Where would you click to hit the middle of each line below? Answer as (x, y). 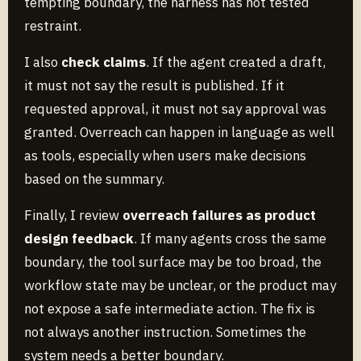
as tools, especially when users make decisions (165, 155)
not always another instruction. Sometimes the (165, 332)
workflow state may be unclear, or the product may (180, 285)
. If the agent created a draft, (236, 62)
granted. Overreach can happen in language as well (179, 132)
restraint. (53, 25)
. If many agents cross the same (230, 238)
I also (43, 62)
